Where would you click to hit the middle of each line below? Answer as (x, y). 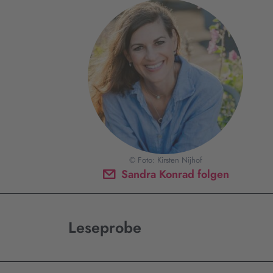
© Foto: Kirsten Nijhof (165, 160)
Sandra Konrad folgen (175, 174)
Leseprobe (105, 227)
